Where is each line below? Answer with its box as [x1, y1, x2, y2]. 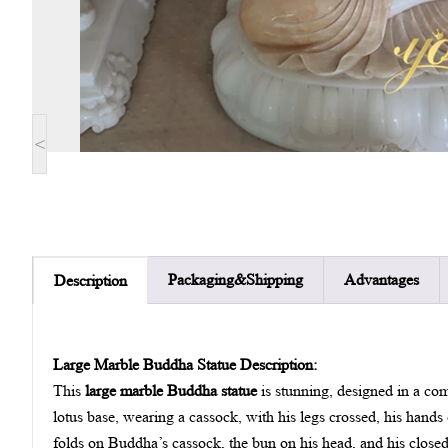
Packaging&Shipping [168, 271, 303, 288]
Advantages [344, 271, 419, 288]
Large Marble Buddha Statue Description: [53, 356, 317, 373]
